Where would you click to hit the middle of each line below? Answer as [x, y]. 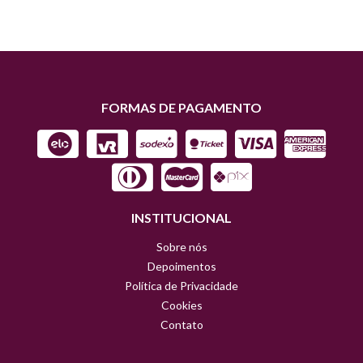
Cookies [181, 305]
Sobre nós [181, 247]
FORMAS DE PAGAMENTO [181, 107]
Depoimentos [181, 266]
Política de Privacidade [181, 286]
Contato [181, 325]
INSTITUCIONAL [181, 218]
